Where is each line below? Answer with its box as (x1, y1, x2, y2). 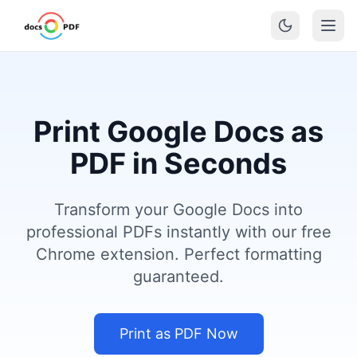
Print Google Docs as (33, 114, 324, 149)
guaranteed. (133, 267, 224, 286)
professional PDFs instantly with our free (25, 222, 331, 241)
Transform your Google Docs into (54, 200, 303, 219)
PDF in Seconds (70, 146, 287, 181)
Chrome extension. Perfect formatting (35, 245, 322, 264)
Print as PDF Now (119, 325, 238, 342)
